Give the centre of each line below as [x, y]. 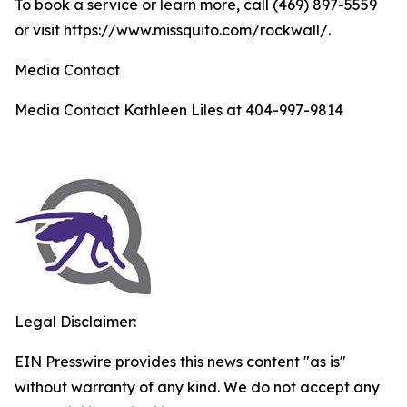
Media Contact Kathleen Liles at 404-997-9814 [179, 110]
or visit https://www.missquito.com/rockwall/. [173, 30]
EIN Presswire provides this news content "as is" [180, 362]
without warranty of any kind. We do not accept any [197, 387]
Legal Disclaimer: [75, 322]
